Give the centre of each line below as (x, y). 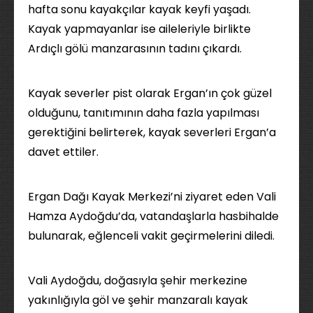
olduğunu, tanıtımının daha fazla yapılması (144, 113)
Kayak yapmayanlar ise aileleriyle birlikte (139, 29)
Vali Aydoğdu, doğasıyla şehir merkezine (138, 281)
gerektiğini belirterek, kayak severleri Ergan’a (152, 132)
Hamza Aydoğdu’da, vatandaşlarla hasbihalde (153, 216)
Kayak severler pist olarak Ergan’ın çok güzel (150, 93)
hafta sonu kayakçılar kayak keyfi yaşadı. (139, 9)
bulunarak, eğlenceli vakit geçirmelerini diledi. (151, 236)
